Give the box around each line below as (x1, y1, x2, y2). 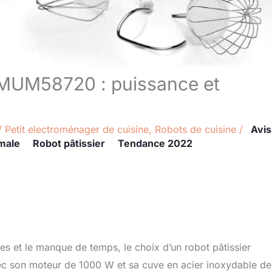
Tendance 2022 (118, 137, 192, 149)
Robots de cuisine (155, 123, 236, 135)
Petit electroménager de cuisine (5, 123, 149, 135)
